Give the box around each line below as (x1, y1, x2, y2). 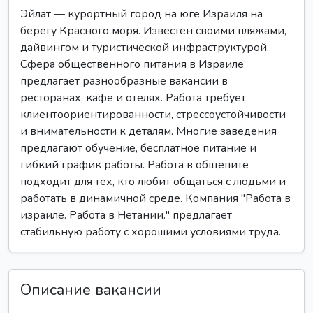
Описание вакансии (20, 279, 161, 300)
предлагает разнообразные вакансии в (20, 73, 228, 89)
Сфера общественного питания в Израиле (20, 57, 244, 72)
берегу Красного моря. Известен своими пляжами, (20, 23, 286, 38)
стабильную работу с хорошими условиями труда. (20, 224, 281, 240)
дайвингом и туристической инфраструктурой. (20, 40, 269, 55)
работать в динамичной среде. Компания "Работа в (20, 191, 291, 206)
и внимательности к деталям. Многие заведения (20, 124, 277, 139)
